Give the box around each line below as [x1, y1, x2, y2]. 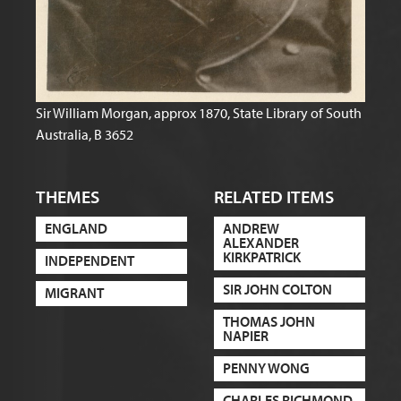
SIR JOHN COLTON [223, 279, 332, 298]
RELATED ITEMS [214, 184, 334, 208]
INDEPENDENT [45, 251, 134, 269]
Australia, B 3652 [36, 124, 133, 143]
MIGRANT [45, 283, 104, 302]
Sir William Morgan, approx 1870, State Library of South [36, 103, 362, 122]
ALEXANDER [223, 233, 299, 252]
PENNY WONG [223, 358, 310, 377]
